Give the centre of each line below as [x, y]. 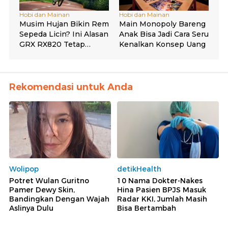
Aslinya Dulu [31, 208]
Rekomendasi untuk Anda [71, 87]
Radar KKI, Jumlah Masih [162, 199]
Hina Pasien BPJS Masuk [162, 190]
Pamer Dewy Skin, [42, 190]
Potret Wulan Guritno [49, 181]
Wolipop [24, 169]
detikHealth [139, 169]
